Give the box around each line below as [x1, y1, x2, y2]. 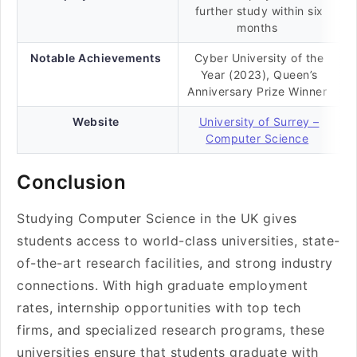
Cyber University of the [194, 51, 324, 65]
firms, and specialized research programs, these [17, 322, 325, 338]
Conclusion [17, 171, 126, 194]
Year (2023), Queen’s [200, 68, 318, 81]
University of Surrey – [198, 115, 320, 128]
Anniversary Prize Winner [187, 84, 331, 98]
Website [73, 115, 120, 128]
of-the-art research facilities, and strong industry [17, 255, 333, 271]
